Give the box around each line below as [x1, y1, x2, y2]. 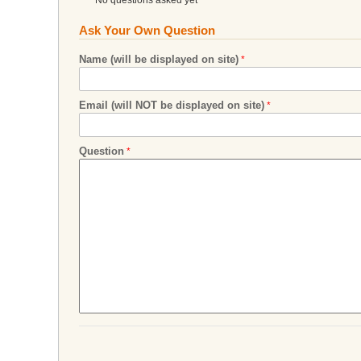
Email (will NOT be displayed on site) [79, 98, 264, 111]
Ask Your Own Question [79, 23, 215, 37]
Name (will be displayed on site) [79, 52, 239, 65]
